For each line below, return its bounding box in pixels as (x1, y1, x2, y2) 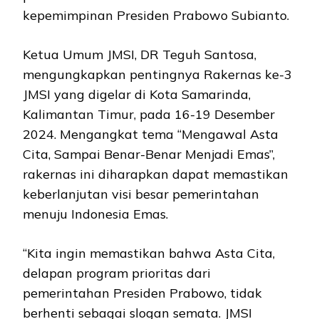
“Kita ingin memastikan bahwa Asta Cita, (23, 245, 275, 262)
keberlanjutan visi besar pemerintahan (23, 186, 259, 203)
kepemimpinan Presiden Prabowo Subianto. (23, 7, 293, 24)
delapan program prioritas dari (23, 265, 211, 282)
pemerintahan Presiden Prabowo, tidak (23, 285, 262, 302)
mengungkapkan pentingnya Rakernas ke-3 (23, 66, 292, 83)
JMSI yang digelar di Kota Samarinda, (23, 86, 251, 103)
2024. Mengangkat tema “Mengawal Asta (23, 126, 278, 143)
